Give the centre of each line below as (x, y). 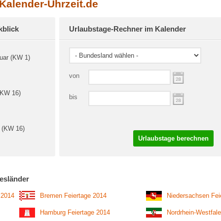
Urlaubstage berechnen (173, 138)
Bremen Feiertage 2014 (73, 196)
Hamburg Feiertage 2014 (75, 212)
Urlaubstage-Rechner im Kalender (128, 29)
